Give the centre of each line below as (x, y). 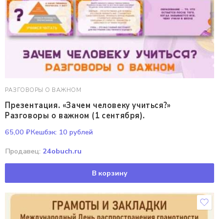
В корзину (109, 173)
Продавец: (24, 151)
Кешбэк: (44, 132)
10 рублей (75, 132)
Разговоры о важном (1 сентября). (75, 115)
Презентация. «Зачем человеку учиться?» (88, 106)
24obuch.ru (62, 151)
